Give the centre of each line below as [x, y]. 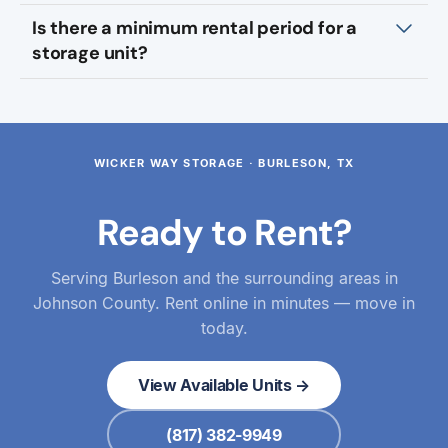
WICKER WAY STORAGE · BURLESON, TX [224, 163]
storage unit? [90, 53]
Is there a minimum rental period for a [195, 28]
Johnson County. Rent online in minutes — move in [224, 303]
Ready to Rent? [224, 232]
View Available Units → [224, 385]
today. [224, 328]
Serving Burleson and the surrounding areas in [224, 278]
